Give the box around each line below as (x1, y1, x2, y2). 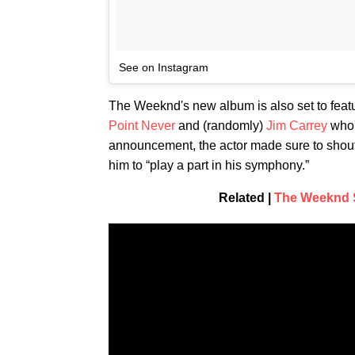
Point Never (109, 119, 175, 132)
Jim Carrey (266, 119, 327, 132)
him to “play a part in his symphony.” (109, 158, 309, 172)
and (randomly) (175, 119, 266, 132)
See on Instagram (119, 61, 208, 74)
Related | (218, 191, 274, 204)
